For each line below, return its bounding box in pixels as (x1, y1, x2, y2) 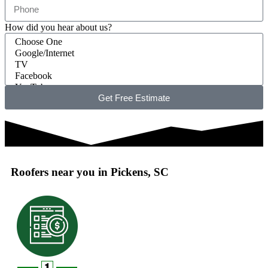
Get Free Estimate (98, 92, 170, 103)
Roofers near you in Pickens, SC (11, 165, 169, 178)
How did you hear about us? (5, 22, 112, 32)
